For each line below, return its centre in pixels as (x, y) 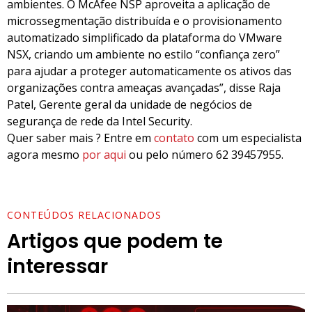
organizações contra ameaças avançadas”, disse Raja (144, 88)
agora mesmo (45, 155)
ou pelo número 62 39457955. (205, 155)
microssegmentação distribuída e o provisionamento (145, 21)
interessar (57, 266)
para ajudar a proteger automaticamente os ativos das (149, 71)
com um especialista (248, 138)
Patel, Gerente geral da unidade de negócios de (130, 105)
